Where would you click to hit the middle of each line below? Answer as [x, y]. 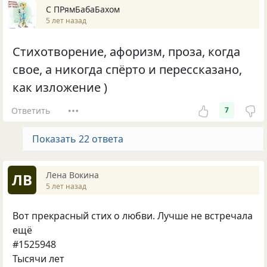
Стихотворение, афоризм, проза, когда [126, 52]
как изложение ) [60, 88]
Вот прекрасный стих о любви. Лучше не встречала [133, 216]
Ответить [30, 110]
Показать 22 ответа [78, 139]
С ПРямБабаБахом [83, 9]
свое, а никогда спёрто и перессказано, [127, 70]
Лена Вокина [72, 175]
